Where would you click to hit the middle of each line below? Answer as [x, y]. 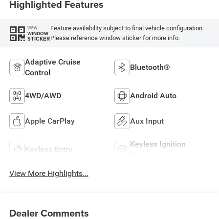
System [143, 154]
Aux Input [147, 121]
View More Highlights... [49, 173]
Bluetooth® [150, 67]
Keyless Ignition [158, 144]
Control [37, 72]
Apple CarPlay [50, 121]
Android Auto [153, 95]
